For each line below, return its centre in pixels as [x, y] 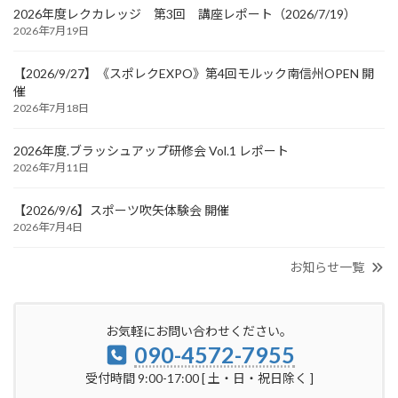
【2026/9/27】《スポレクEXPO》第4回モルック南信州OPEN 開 [194, 74]
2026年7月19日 [51, 31]
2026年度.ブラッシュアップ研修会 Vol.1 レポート [151, 151]
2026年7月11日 [51, 168]
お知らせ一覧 [326, 267]
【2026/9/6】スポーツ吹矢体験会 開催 [121, 211]
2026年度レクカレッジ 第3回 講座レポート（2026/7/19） [185, 14]
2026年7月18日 [51, 108]
